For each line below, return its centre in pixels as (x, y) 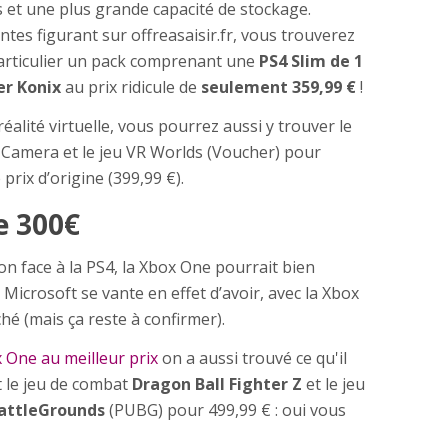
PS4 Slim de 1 (311, 60)
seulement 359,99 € (278, 86)
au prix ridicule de (131, 86)
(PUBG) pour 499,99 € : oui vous (225, 409)
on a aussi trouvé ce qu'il (252, 357)
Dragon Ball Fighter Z (217, 383)
